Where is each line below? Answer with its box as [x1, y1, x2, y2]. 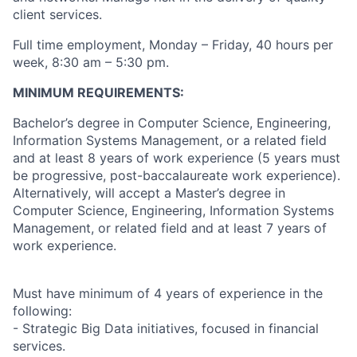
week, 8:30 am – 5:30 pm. [13, 54, 169, 70]
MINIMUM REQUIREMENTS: [13, 84, 184, 100]
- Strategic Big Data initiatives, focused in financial [13, 320, 319, 336]
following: [13, 303, 72, 319]
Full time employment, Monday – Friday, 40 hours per [13, 37, 333, 53]
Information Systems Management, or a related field [13, 132, 327, 148]
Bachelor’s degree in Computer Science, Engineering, [13, 115, 331, 131]
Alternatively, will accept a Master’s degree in [13, 185, 285, 201]
